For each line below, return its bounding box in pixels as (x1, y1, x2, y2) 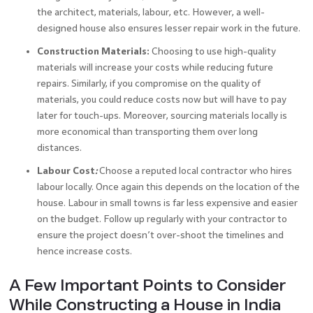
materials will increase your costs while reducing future (36, 62, 273, 73)
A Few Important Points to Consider (8, 277, 286, 295)
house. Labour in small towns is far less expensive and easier (36, 198, 298, 209)
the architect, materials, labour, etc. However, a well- (36, 7, 265, 18)
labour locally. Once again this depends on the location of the (36, 182, 300, 193)
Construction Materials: (36, 46, 152, 57)
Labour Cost (36, 166, 95, 177)
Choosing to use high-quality (151, 46, 276, 57)
